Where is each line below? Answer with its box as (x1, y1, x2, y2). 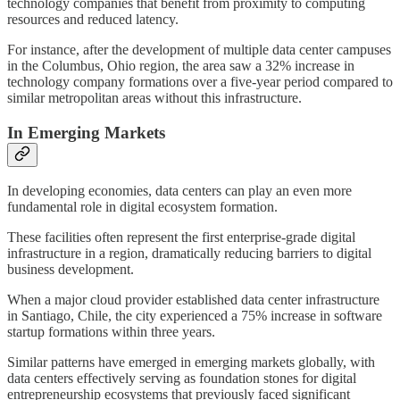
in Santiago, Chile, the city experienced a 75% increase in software (7, 308, 382, 324)
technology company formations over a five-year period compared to (7, 73, 393, 89)
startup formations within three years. (7, 324, 215, 340)
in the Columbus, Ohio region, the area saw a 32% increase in (7, 57, 354, 73)
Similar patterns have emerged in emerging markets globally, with (7, 354, 375, 371)
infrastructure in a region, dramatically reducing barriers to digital (7, 246, 371, 262)
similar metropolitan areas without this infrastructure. (7, 89, 302, 105)
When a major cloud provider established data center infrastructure (7, 292, 379, 308)
